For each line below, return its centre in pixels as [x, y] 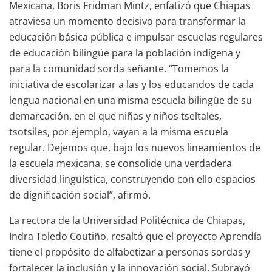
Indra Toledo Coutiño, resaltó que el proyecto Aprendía [135, 236]
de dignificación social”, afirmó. [80, 195]
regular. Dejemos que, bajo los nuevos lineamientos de [135, 147]
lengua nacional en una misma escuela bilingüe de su [131, 100]
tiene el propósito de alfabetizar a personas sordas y [130, 252]
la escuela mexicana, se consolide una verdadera [121, 163]
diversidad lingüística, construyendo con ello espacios [132, 179]
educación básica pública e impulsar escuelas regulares [136, 37]
